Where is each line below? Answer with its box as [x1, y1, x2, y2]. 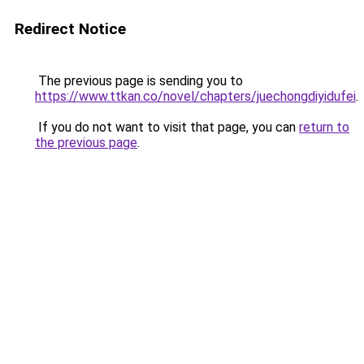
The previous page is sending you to [35, 73, 243, 89]
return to [299, 119, 349, 135]
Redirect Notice [15, 19, 126, 38]
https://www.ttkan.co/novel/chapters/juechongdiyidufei [35, 89, 356, 104]
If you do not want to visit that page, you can [35, 119, 299, 135]
